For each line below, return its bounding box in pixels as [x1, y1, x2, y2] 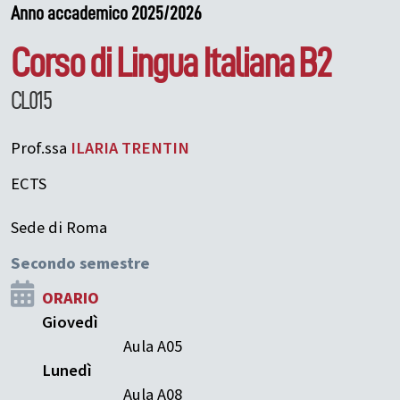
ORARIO [42, 286, 99, 310]
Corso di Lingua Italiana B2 [11, 42, 331, 84]
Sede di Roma [11, 216, 107, 240]
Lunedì [42, 358, 92, 382]
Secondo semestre [11, 251, 150, 275]
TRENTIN [121, 136, 189, 160]
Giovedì [42, 310, 98, 334]
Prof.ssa [11, 136, 71, 160]
